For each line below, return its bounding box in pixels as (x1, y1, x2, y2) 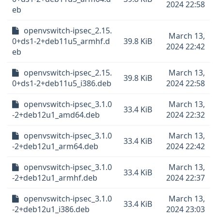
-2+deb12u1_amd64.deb (12, 109, 100, 120)
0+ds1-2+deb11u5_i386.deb (12, 78, 111, 89)
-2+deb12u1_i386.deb (12, 204, 90, 215)
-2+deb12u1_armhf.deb (12, 172, 97, 183)
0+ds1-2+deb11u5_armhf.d (12, 36, 110, 46)
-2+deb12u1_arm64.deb (12, 141, 98, 152)
